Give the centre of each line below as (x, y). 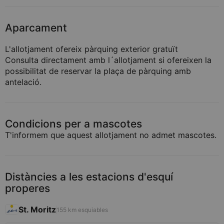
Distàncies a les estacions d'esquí (89, 177)
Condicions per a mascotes (73, 124)
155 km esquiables (82, 209)
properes (27, 188)
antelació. (23, 82)
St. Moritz (37, 209)
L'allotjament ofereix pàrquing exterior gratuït (91, 49)
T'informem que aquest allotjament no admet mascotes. (111, 135)
